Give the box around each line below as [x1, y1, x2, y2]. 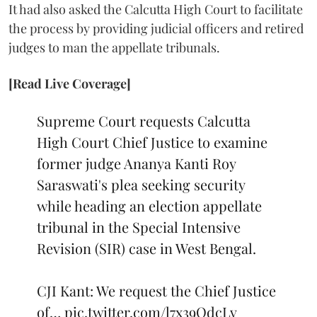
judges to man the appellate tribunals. [8, 38, 220, 56]
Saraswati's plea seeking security [37, 174, 245, 194]
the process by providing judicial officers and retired [8, 19, 304, 37]
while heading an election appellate [37, 195, 262, 215]
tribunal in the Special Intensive [37, 217, 241, 236]
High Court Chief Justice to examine [37, 132, 267, 151]
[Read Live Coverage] [8, 74, 131, 92]
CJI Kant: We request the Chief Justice [37, 280, 276, 300]
